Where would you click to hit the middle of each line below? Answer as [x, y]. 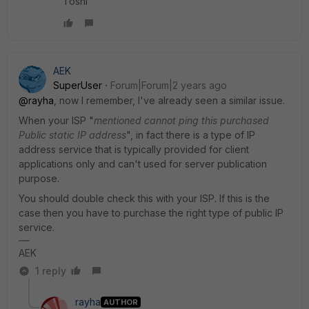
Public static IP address [72, 135]
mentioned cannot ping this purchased [181, 121]
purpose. [39, 179]
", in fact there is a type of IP [191, 135]
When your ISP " [56, 121]
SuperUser [78, 86]
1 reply [51, 271]
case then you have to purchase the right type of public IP [151, 213]
